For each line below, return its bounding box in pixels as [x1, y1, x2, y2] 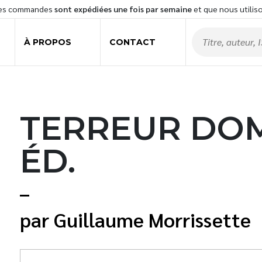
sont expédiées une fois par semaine [54, 4, 192, 14]
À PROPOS [23, 36, 71, 47]
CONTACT [109, 36, 156, 47]
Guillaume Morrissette [54, 206, 251, 232]
